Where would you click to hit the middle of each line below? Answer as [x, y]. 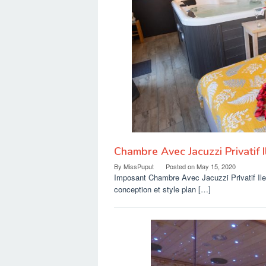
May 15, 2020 [216, 166]
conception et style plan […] [162, 189]
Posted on [181, 166]
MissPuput [139, 166]
